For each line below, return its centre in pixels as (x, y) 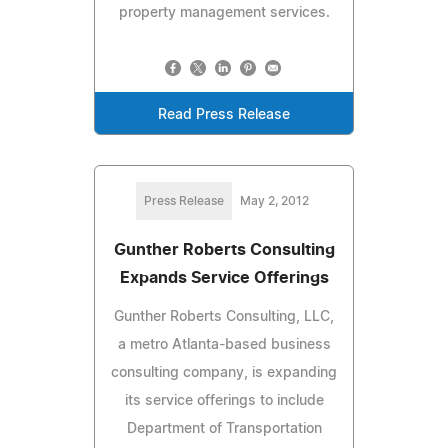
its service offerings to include (224, 400)
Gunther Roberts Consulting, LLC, (224, 316)
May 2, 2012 (274, 200)
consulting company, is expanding (224, 372)
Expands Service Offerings (224, 277)
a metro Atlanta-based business (224, 344)
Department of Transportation (224, 428)
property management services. (224, 12)
